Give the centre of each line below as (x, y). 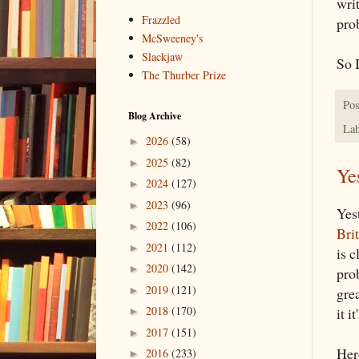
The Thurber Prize (184, 75)
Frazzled (161, 20)
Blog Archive (155, 115)
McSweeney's (173, 38)
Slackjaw (163, 57)
